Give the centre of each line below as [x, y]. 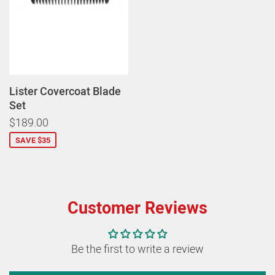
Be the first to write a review [137, 249]
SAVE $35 [33, 140]
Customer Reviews [137, 207]
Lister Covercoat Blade [65, 91]
